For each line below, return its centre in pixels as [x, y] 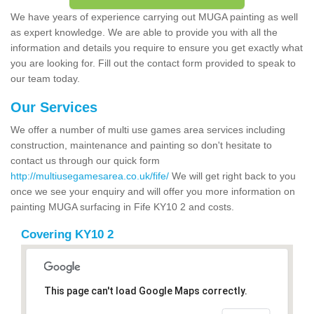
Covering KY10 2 [67, 234]
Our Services [54, 107]
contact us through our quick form [85, 160]
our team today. [47, 78]
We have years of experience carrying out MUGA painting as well [154, 16]
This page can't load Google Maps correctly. [145, 291]
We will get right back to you [232, 176]
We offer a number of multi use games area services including [148, 129]
